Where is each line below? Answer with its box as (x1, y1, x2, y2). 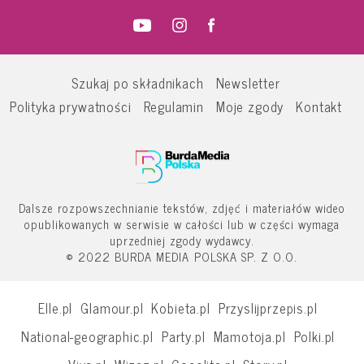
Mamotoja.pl (213, 324, 286, 347)
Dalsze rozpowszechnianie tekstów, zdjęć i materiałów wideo (18, 197, 346, 218)
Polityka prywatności (10, 94, 132, 117)
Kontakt (296, 94, 342, 117)
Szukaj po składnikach (71, 71, 204, 93)
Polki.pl (293, 324, 336, 347)
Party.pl (161, 324, 206, 347)
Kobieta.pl (151, 296, 210, 318)
